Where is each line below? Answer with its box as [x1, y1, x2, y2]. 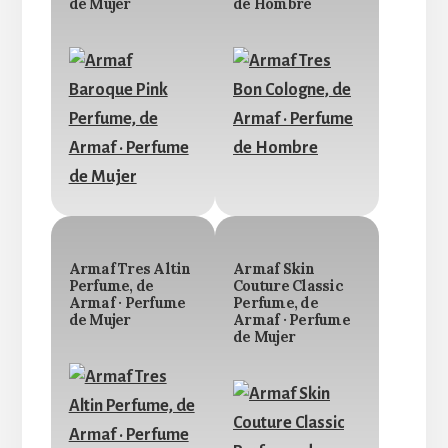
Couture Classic [233, 277, 343, 296]
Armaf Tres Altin [68, 260, 191, 279]
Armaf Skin [233, 260, 315, 279]
